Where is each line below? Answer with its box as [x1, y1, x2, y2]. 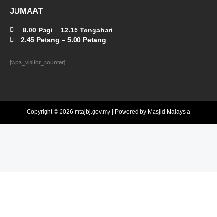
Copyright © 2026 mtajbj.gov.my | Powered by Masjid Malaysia [27, 108, 190, 115]
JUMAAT [10, 6, 43, 15]
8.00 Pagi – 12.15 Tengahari [20, 26, 113, 34]
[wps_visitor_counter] [10, 59, 65, 66]
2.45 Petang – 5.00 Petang [20, 35, 106, 44]
